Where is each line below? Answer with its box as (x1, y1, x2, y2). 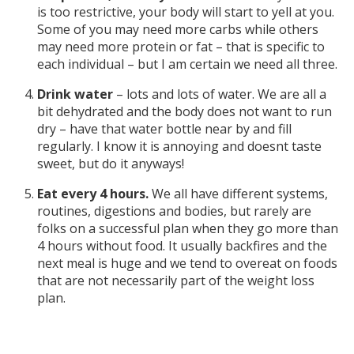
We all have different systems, (152, 184, 328, 202)
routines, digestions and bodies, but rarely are (37, 201, 311, 220)
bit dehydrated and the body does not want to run (37, 102, 332, 120)
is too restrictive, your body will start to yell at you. (37, 2, 334, 21)
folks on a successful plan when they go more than (37, 219, 338, 237)
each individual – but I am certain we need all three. (37, 55, 337, 73)
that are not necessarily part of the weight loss (37, 271, 314, 289)
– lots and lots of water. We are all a (113, 85, 326, 103)
